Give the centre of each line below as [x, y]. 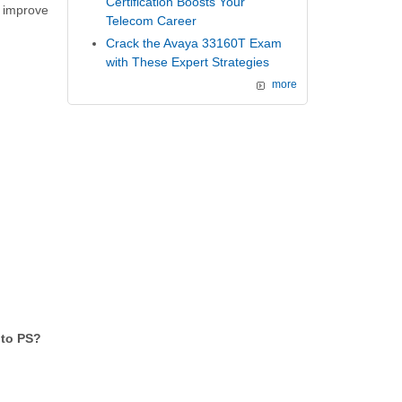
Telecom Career [152, 20]
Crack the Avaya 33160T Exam [194, 43]
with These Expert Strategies [188, 61]
